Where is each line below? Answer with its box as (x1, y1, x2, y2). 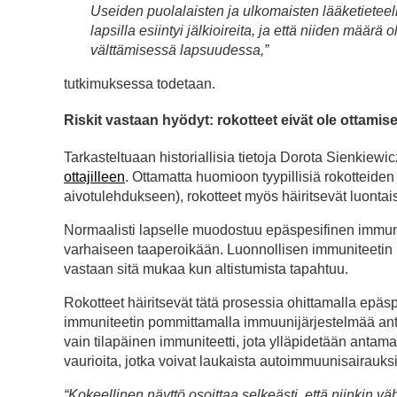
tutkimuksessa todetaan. (64, 76, 215, 92)
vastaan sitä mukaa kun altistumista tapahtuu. (64, 261, 348, 276)
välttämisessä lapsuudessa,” (90, 43, 269, 58)
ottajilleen (64, 168, 125, 184)
